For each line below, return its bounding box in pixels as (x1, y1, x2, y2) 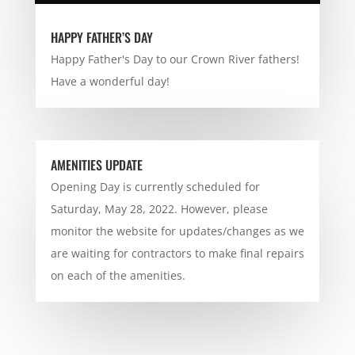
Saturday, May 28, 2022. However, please (50, 200, 268, 216)
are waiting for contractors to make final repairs (50, 245, 304, 261)
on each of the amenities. (50, 267, 185, 283)
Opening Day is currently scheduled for (50, 178, 260, 194)
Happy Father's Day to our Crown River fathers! (50, 51, 300, 67)
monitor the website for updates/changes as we (50, 223, 304, 239)
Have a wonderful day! (50, 73, 170, 89)
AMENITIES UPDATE (50, 155, 143, 174)
